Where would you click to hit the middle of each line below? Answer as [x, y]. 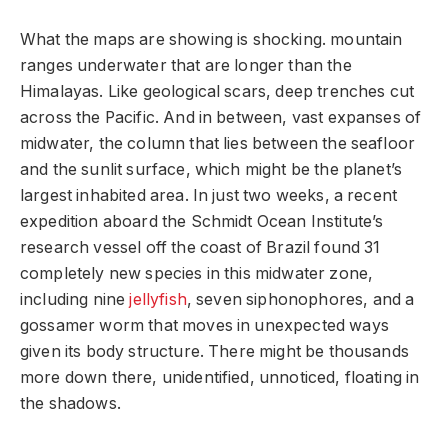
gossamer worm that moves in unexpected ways [204, 326]
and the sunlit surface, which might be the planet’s [211, 170]
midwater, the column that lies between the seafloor [218, 144]
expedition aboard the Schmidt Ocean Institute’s [202, 222]
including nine [75, 300]
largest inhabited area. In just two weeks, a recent [209, 196]
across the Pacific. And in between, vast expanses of [221, 118]
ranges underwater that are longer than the [186, 66]
